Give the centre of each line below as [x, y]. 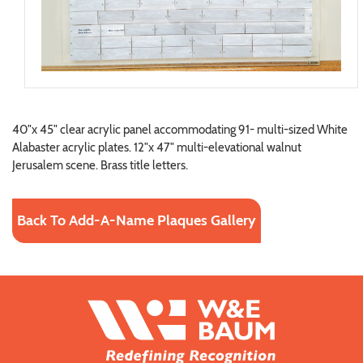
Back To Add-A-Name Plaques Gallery [137, 221]
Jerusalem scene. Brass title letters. [100, 166]
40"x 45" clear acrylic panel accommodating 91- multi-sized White [180, 130]
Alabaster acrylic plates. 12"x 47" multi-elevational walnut [157, 148]
